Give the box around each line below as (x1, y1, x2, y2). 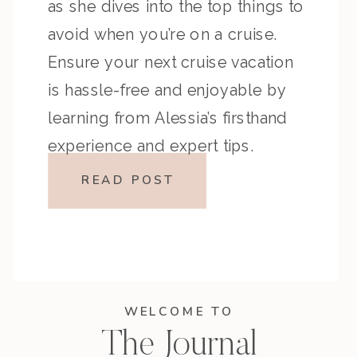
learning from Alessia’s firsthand (48, 109, 288, 127)
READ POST (80, 171, 175, 189)
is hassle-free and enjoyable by (48, 81, 287, 100)
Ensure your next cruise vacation (48, 53, 294, 72)
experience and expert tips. (48, 137, 254, 155)
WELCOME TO (124, 303, 234, 320)
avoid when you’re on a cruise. (48, 25, 277, 44)
